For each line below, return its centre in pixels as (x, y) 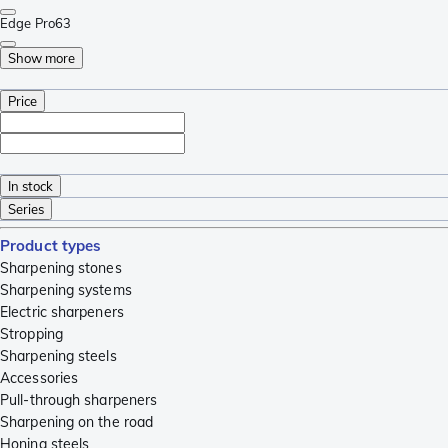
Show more (41, 57)
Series (26, 208)
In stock (30, 185)
